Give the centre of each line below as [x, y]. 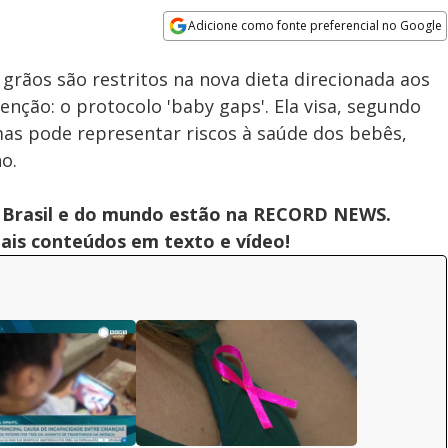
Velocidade [207, 38]
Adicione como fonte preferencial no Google [315, 25]
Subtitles [284, 36]
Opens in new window [245, 53]
